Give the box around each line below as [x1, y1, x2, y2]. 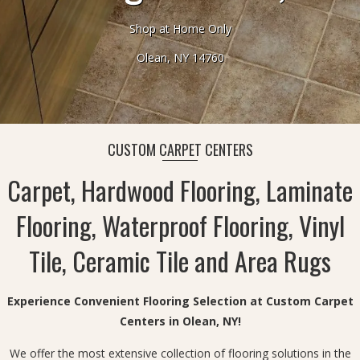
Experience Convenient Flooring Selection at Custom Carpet [6, 293, 354, 309]
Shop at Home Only [129, 21, 231, 37]
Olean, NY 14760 [136, 50, 224, 66]
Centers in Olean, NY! [119, 313, 241, 329]
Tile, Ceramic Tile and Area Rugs [29, 242, 331, 280]
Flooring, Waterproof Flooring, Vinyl [15, 207, 345, 245]
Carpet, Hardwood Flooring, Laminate [7, 171, 353, 210]
